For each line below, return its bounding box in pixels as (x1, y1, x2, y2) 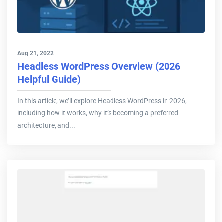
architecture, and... (17, 121, 75, 130)
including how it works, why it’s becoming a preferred (17, 109, 178, 117)
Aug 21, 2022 (17, 50, 54, 57)
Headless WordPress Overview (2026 (17, 60, 180, 73)
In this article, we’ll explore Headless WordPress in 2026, (17, 97, 187, 105)
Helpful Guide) (17, 73, 81, 86)
